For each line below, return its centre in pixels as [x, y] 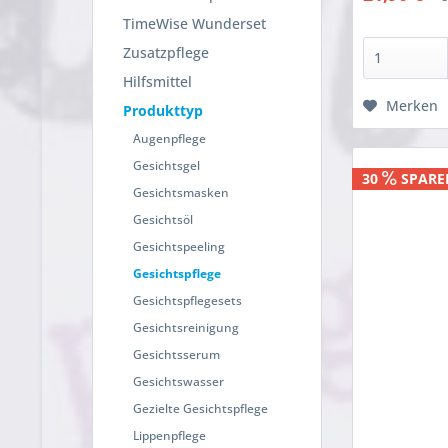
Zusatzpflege [166, 53]
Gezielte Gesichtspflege [200, 409]
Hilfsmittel [157, 82]
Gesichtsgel [166, 166]
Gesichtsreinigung [186, 328]
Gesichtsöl [163, 220]
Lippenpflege [169, 436]
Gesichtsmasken [181, 193]
